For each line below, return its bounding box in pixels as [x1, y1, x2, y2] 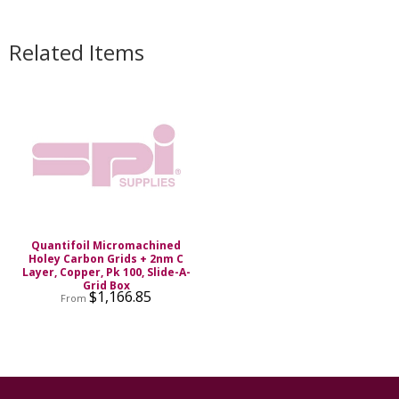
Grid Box [82, 277, 130, 293]
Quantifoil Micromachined [31, 237, 182, 253]
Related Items [9, 37, 144, 67]
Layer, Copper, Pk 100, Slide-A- [21, 264, 191, 280]
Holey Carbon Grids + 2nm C [28, 250, 184, 266]
